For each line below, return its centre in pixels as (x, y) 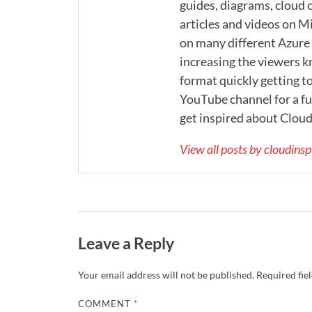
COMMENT (106, 304)
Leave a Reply (126, 243)
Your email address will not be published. (166, 275)
